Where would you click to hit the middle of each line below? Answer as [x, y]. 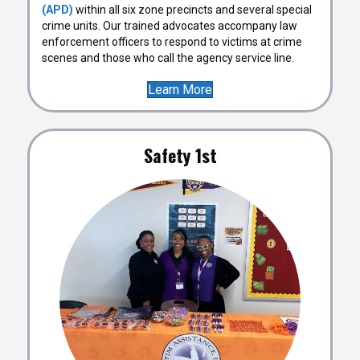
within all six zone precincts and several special [192, 10]
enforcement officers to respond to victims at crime [172, 42]
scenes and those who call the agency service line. [168, 58]
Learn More [180, 90]
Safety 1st [180, 155]
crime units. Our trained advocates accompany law [170, 26]
